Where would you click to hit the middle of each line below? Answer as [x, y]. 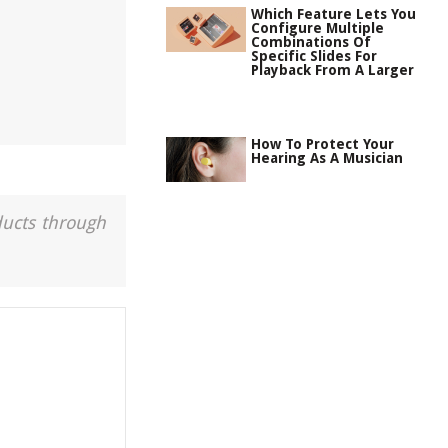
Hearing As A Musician [327, 158]
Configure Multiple [317, 28]
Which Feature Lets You [333, 14]
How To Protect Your [322, 144]
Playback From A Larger [332, 70]
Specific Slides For [314, 56]
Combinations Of [311, 42]
